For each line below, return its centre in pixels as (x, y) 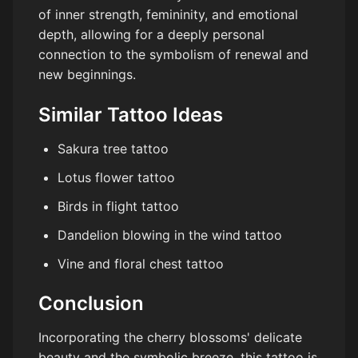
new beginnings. (87, 75)
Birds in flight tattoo (118, 207)
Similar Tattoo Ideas (131, 115)
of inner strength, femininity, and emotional (168, 15)
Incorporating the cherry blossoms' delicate (170, 338)
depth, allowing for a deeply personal (151, 35)
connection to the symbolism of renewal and (173, 55)
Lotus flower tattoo (116, 178)
